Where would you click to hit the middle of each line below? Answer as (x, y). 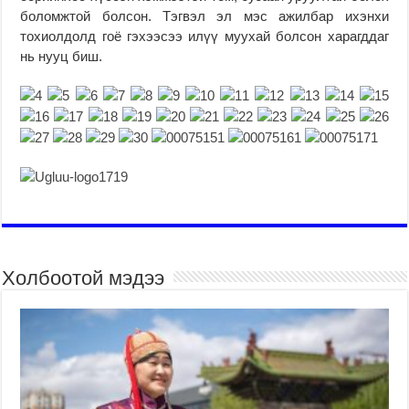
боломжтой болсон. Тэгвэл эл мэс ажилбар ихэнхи (204, 16)
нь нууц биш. (62, 56)
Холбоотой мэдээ (84, 278)
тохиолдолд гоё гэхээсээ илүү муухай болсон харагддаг (204, 36)
